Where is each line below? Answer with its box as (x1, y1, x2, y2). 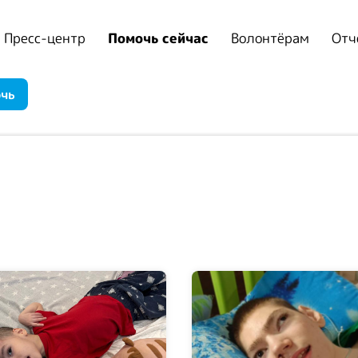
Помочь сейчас (108, 29, 209, 48)
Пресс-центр (4, 29, 86, 48)
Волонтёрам (231, 29, 309, 48)
